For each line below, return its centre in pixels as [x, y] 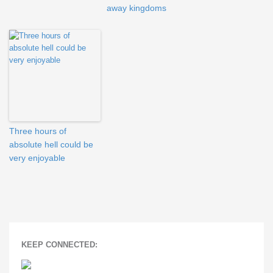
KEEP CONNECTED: [59, 244]
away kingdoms [136, 8]
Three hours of [38, 131]
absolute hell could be [51, 144]
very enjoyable [37, 158]
